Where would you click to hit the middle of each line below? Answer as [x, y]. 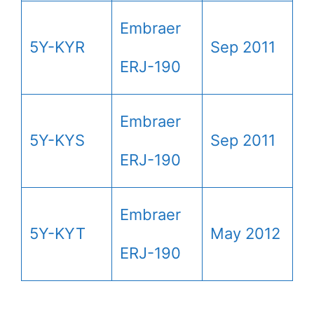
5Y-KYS [57, 140]
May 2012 [245, 233]
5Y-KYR [57, 47]
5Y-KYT [57, 233]
